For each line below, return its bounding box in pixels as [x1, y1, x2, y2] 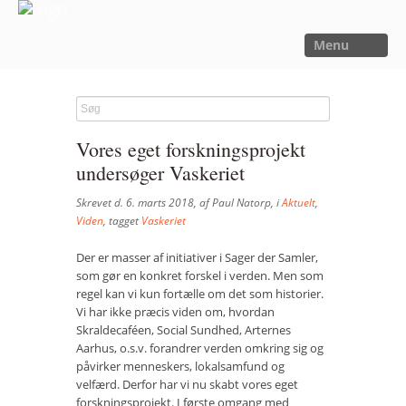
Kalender [18, 279, 63, 295]
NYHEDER [11, 112, 68, 126]
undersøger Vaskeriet [76, 159, 245, 186]
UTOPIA [11, 179, 55, 193]
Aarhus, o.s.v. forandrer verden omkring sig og [76, 340, 324, 356]
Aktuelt [282, 195, 315, 210]
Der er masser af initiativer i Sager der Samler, [76, 249, 318, 266]
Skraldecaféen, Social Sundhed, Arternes [76, 322, 291, 338]
